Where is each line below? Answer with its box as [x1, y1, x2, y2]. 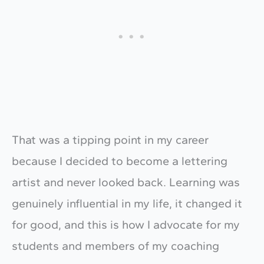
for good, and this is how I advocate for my [12, 217, 240, 232]
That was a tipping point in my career [12, 132, 209, 147]
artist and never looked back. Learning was [12, 174, 240, 189]
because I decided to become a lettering [12, 153, 227, 168]
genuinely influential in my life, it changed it [12, 196, 242, 210]
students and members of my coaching [12, 238, 219, 253]
